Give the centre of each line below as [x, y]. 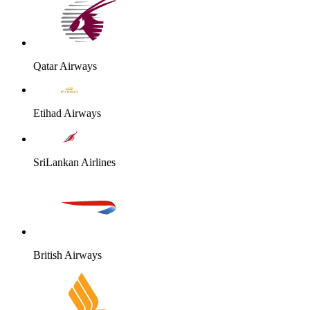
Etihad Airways [67, 113]
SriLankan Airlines [74, 163]
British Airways [67, 255]
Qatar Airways [65, 66]
